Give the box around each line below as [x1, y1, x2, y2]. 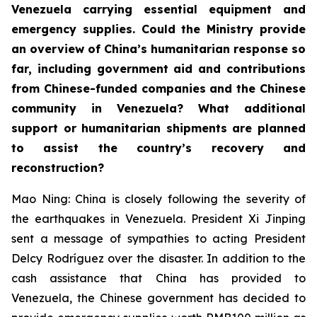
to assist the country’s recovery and [11, 141, 306, 156]
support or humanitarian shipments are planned [11, 121, 306, 136]
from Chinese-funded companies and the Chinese [11, 81, 306, 96]
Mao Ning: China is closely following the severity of [11, 192, 306, 207]
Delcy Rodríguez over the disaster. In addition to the [11, 251, 306, 266]
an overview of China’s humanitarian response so [11, 42, 306, 57]
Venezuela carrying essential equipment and [11, 2, 306, 17]
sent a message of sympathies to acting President [11, 231, 306, 246]
